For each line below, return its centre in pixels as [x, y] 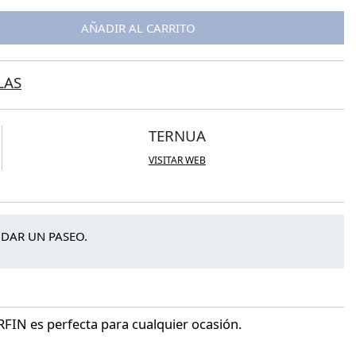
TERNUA [177, 136]
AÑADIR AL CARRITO [138, 28]
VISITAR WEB [177, 161]
